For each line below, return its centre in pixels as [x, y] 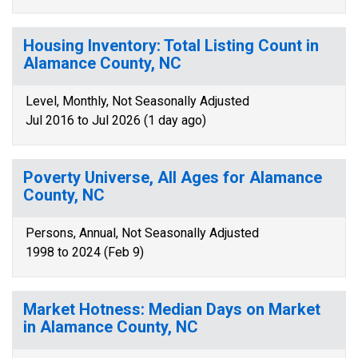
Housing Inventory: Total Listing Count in [171, 46]
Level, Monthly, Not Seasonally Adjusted [137, 101]
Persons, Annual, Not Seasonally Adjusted [142, 233]
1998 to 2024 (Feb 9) [85, 252]
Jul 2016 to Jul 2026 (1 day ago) [116, 120]
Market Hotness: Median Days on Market [172, 309]
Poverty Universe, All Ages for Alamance [173, 177]
